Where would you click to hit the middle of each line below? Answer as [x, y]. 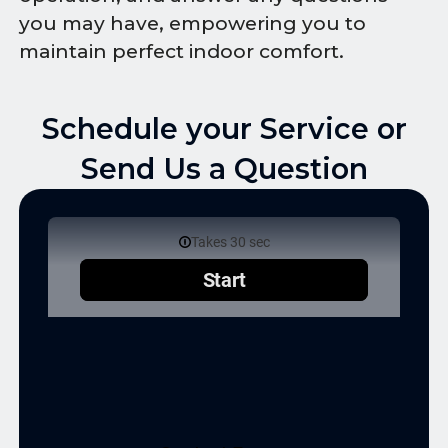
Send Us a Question [224, 168]
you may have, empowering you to [193, 23]
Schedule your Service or [224, 128]
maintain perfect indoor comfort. [182, 51]
